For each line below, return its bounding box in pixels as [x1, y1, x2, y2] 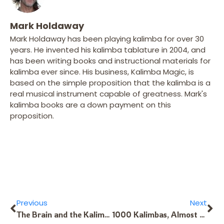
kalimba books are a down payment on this [10, 99, 171, 110]
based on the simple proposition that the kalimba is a [10, 77, 210, 88]
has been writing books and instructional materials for [10, 55, 210, 66]
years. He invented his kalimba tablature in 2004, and [10, 44, 205, 55]
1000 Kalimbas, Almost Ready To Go [199, 209, 205, 219]
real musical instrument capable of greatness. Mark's [10, 88, 207, 99]
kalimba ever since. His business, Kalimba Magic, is [10, 66, 194, 77]
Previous [16, 197, 47, 208]
